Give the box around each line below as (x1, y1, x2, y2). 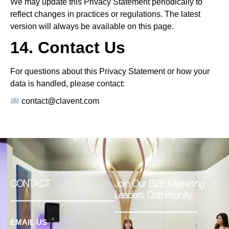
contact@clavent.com (21, 97, 100, 105)
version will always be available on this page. (10, 22, 174, 31)
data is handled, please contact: (10, 79, 125, 88)
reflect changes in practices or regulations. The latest (10, 10, 200, 18)
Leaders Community (114, 192, 192, 200)
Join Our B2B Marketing (114, 180, 204, 189)
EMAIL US (10, 218, 47, 226)
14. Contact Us (10, 38, 125, 57)
